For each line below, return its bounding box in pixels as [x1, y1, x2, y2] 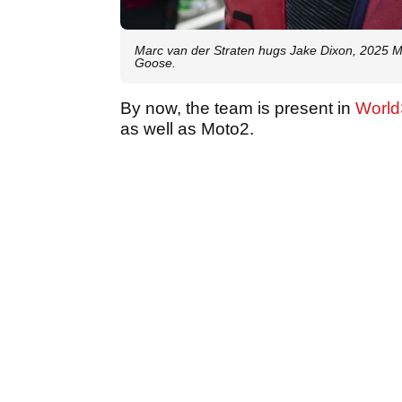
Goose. [135, 56, 176, 71]
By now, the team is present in [120, 99, 355, 118]
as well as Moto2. [120, 119, 254, 139]
